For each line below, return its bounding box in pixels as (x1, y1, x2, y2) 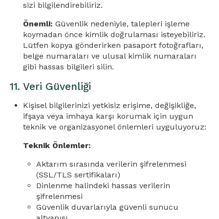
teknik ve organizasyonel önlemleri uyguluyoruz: (23, 122, 207, 131)
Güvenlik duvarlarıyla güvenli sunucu (36, 202, 179, 212)
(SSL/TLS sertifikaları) (36, 170, 121, 179)
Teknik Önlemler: (23, 141, 91, 150)
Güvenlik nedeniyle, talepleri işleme (53, 19, 190, 28)
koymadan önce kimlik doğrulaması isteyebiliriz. (23, 30, 206, 39)
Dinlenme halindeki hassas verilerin (36, 181, 171, 190)
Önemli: (23, 19, 53, 28)
